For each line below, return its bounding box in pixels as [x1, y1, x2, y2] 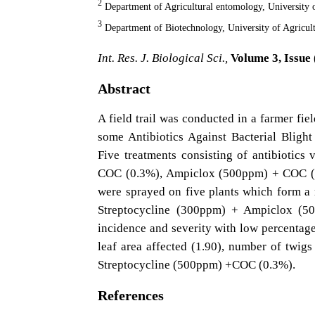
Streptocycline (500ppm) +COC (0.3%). [98, 258, 296, 272]
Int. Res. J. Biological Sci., [98, 51, 229, 65]
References [98, 288, 165, 304]
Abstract [98, 81, 151, 97]
